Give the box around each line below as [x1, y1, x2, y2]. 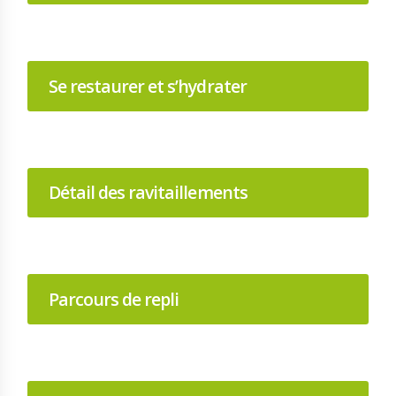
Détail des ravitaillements [49, 180, 247, 205]
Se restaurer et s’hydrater [49, 73, 247, 98]
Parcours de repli [49, 286, 179, 311]
